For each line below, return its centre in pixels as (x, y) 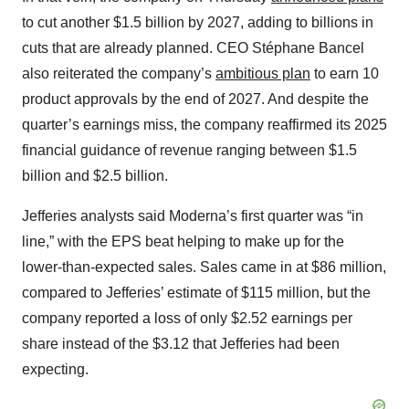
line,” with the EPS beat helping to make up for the (183, 242)
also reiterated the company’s (119, 74)
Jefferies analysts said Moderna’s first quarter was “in (193, 216)
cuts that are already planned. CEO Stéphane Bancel (193, 48)
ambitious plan (263, 74)
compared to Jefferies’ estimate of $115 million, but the (196, 293)
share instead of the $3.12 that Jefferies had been (181, 344)
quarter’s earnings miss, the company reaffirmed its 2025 (204, 125)
